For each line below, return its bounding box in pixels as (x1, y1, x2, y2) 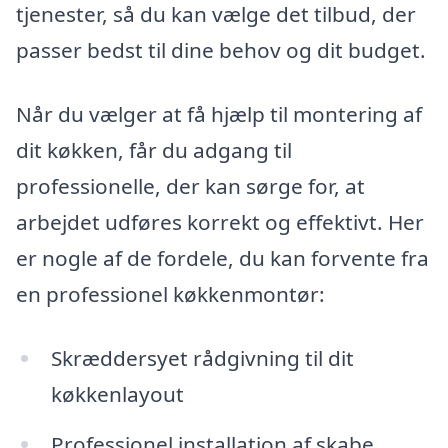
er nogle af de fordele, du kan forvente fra (16, 244, 429, 273)
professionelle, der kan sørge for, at (16, 172, 365, 201)
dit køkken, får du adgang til (16, 136, 292, 165)
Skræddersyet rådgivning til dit (50, 343, 354, 372)
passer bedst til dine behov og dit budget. (16, 36, 426, 65)
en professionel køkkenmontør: (16, 280, 325, 309)
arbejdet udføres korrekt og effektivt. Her (16, 208, 424, 237)
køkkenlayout (50, 379, 184, 408)
